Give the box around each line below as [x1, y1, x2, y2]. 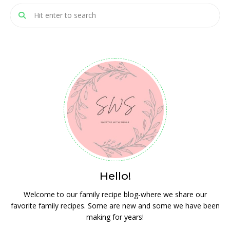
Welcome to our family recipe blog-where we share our [23, 189, 207, 199]
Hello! [99, 169, 131, 182]
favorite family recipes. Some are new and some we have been [10, 200, 220, 210]
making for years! [86, 212, 144, 222]
